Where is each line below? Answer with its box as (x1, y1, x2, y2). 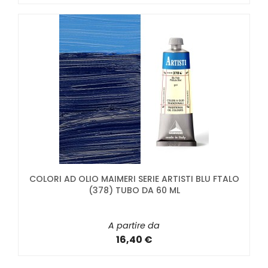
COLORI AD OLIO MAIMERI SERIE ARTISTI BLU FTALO (29, 173, 239, 185)
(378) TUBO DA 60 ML (88, 184, 180, 197)
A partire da (108, 220, 160, 232)
